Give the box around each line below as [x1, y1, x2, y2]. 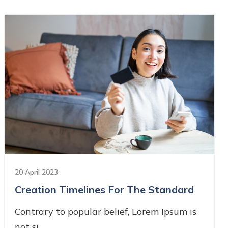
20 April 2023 [15, 167, 58, 177]
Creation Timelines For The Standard [15, 183, 194, 196]
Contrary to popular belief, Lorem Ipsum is [15, 206, 196, 218]
